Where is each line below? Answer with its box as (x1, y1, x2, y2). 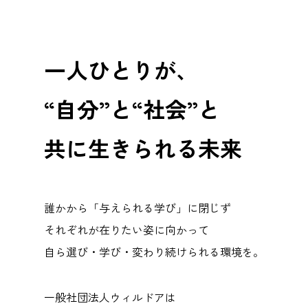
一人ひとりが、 (44, 53, 198, 85)
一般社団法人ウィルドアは (44, 288, 176, 305)
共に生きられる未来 (44, 131, 242, 164)
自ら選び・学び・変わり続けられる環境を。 (44, 243, 264, 260)
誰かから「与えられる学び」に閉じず (44, 199, 231, 216)
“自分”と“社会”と (44, 92, 220, 124)
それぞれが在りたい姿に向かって (44, 221, 209, 238)
